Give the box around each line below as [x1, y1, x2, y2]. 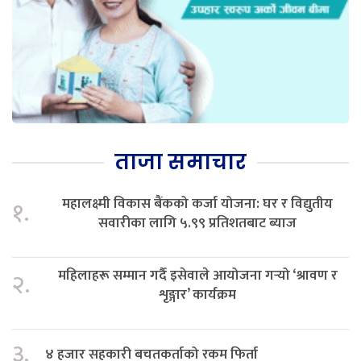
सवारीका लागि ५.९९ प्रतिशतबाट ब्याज [98, 210, 297, 234]
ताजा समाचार [114, 147, 247, 176]
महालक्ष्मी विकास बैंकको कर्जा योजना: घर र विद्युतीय [61, 191, 333, 215]
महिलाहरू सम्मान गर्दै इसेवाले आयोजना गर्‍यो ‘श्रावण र [57, 263, 338, 287]
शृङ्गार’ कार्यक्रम [159, 282, 236, 306]
